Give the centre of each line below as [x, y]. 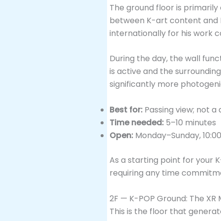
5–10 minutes [190, 122]
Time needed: [137, 122]
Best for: [126, 110]
